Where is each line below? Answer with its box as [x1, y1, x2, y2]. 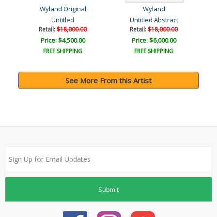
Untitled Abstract [129, 15, 178, 25]
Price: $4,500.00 [40, 36, 85, 45]
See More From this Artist [65, 76, 152, 86]
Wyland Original [39, 4, 86, 14]
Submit [98, 185, 119, 194]
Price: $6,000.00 [131, 36, 176, 45]
